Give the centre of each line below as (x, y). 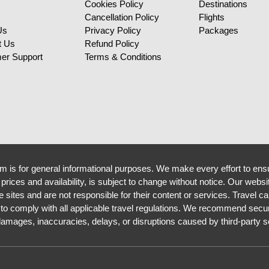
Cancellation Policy (122, 17)
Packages (219, 30)
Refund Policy (112, 44)
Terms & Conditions (123, 57)
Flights (212, 17)
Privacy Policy (113, 30)
